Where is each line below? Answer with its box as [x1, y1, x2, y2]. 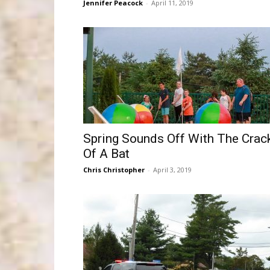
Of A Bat [83, 146, 130, 161]
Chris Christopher [83, 165, 145, 174]
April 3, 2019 [153, 165, 192, 174]
